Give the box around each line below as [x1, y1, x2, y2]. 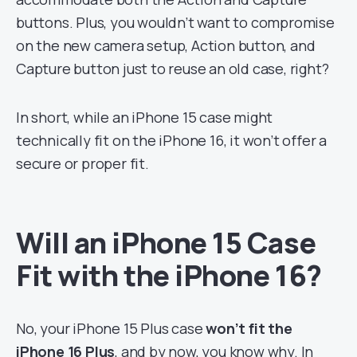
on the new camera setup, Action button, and [16, 36, 316, 55]
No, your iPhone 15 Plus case [16, 319, 206, 338]
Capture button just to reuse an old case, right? [16, 59, 329, 78]
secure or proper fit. [16, 154, 149, 173]
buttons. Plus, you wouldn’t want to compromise [16, 13, 335, 32]
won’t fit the [206, 319, 292, 338]
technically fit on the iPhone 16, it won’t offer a [16, 131, 327, 150]
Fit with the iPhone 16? [16, 256, 322, 295]
